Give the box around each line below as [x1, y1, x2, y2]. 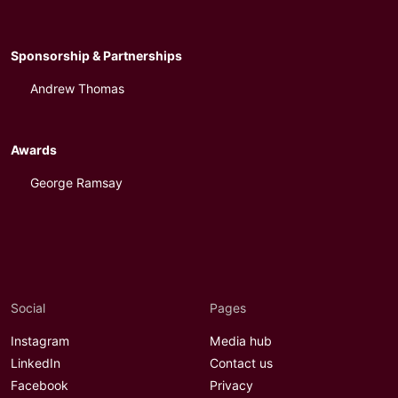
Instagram [11, 334, 69, 348]
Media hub [210, 334, 272, 348]
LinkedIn [11, 356, 60, 370]
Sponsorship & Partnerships [11, 49, 182, 63]
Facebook [11, 378, 68, 393]
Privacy [210, 378, 253, 393]
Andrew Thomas [29, 82, 124, 96]
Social [11, 301, 45, 315]
